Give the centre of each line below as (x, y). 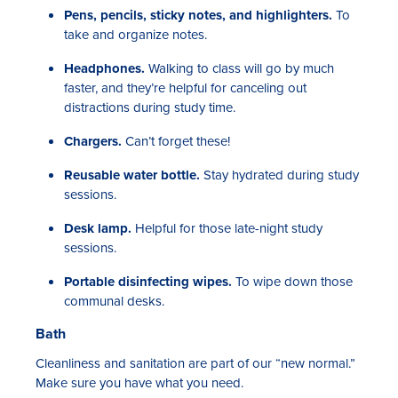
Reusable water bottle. (134, 175)
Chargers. (93, 141)
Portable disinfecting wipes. (148, 281)
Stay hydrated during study (281, 175)
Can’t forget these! (176, 141)
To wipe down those (292, 281)
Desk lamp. (98, 228)
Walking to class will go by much (239, 68)
